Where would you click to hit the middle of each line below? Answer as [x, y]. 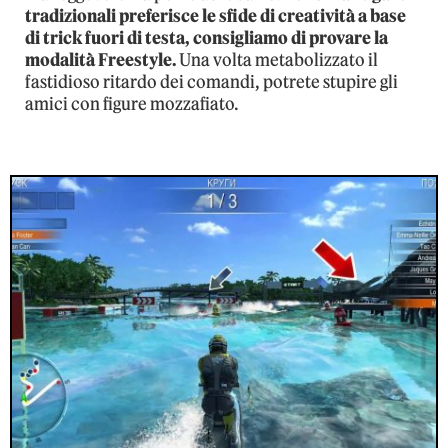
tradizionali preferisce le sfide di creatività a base [215, 16]
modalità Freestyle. [100, 60]
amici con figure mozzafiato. [132, 104]
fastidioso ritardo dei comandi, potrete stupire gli [211, 82]
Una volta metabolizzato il [277, 60]
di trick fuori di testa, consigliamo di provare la [206, 38]
